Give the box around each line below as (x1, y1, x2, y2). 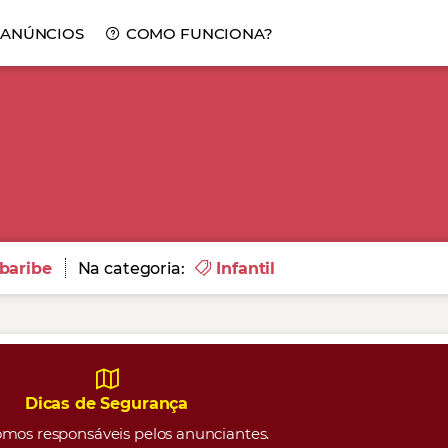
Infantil (216, 258, 276, 278)
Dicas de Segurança (24, 394, 189, 413)
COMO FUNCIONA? (125, 23, 273, 43)
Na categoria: (77, 258, 185, 278)
